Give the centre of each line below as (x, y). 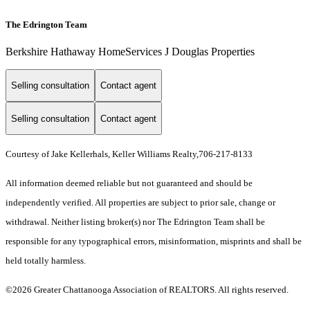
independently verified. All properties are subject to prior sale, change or (140, 203)
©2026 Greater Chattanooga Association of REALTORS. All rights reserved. (147, 290)
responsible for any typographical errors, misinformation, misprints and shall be (154, 241)
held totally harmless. (46, 261)
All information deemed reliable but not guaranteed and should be (129, 183)
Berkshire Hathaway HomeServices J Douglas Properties (130, 51)
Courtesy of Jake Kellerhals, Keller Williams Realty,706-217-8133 (130, 154)
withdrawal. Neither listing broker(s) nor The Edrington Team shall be (135, 222)
